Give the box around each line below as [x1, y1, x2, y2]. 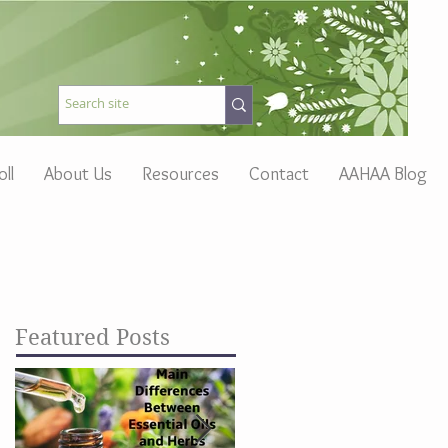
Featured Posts [15, 324, 170, 350]
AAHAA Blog [338, 163, 427, 185]
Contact [248, 163, 309, 185]
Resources [141, 163, 219, 185]
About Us [43, 163, 112, 185]
